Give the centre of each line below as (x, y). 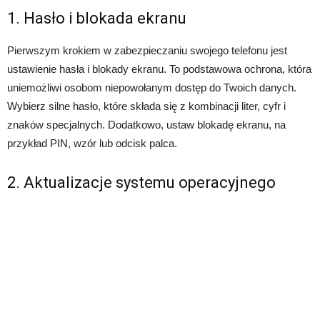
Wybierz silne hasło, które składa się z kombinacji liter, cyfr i (146, 106)
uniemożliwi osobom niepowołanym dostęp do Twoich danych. (152, 88)
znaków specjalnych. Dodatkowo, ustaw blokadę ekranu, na (146, 125)
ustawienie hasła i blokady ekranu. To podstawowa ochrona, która (159, 69)
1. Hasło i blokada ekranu (97, 19)
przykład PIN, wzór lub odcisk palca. (92, 144)
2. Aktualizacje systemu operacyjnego (141, 183)
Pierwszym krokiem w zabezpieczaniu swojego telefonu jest (147, 51)
